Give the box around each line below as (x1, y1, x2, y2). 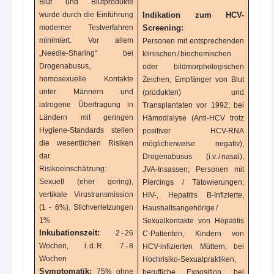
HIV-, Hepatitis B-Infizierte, (143, 191, 244, 200)
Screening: (143, 24, 184, 33)
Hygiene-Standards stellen (39, 126, 133, 135)
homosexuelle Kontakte (39, 75, 133, 84)
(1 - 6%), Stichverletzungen (39, 203, 133, 212)
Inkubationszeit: (39, 229, 100, 238)
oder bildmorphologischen (143, 62, 244, 72)
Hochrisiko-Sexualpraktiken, (143, 255, 237, 264)
